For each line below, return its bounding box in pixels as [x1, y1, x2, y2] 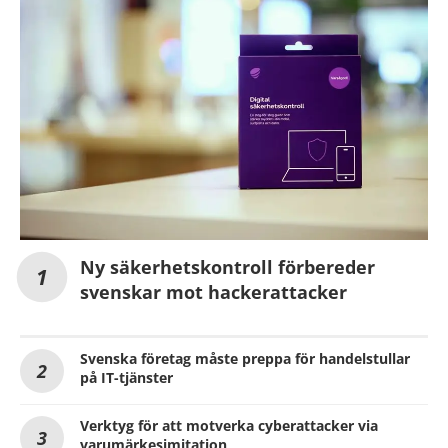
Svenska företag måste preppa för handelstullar [80, 348, 410, 368]
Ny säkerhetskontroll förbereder [80, 254, 375, 279]
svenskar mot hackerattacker [80, 279, 347, 304]
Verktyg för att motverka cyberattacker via [80, 415, 378, 435]
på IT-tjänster [80, 367, 173, 387]
